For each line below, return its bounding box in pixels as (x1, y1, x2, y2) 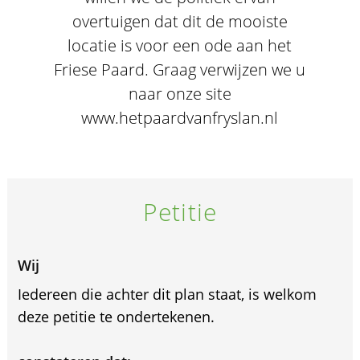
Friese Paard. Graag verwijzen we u (54, 59, 306, 80)
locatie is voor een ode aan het (67, 35, 292, 56)
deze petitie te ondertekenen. (17, 307, 215, 326)
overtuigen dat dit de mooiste (72, 10, 288, 32)
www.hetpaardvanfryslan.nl (81, 107, 279, 129)
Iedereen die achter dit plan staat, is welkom (17, 284, 317, 304)
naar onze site (128, 83, 231, 104)
